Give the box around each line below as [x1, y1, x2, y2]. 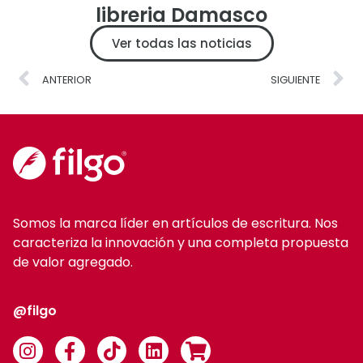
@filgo [13, 301, 57, 320]
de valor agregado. [13, 253, 133, 272]
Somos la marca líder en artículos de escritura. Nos [13, 214, 338, 233]
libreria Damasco [96, 2, 267, 29]
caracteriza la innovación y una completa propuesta [13, 233, 348, 253]
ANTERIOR [42, 73, 92, 88]
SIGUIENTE [270, 73, 320, 88]
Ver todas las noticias [111, 35, 252, 53]
